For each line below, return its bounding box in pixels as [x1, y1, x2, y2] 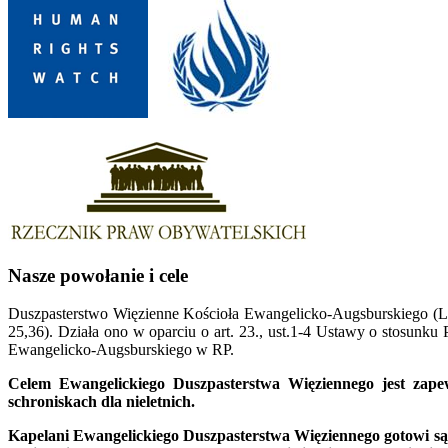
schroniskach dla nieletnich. [8, 393, 195, 411]
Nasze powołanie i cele [8, 264, 188, 286]
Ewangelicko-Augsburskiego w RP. [8, 341, 234, 359]
